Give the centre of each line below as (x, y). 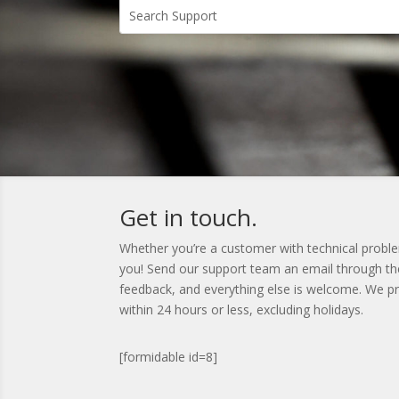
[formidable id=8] (169, 356)
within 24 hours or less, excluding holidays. (242, 310)
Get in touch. (189, 218)
